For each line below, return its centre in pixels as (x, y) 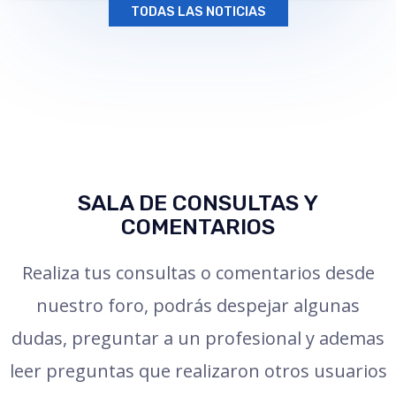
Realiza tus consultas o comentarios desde (198, 273)
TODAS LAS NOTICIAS (198, 12)
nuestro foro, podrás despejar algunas (198, 306)
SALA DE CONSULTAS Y (198, 203)
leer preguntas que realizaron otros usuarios (198, 371)
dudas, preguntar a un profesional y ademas (198, 339)
